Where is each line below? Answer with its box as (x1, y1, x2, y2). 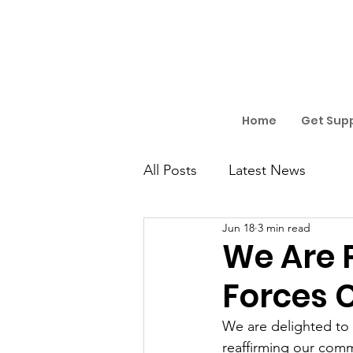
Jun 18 (222, 220, 255, 235)
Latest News (229, 161, 306, 179)
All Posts (143, 161, 197, 179)
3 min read (258, 220, 310, 235)
